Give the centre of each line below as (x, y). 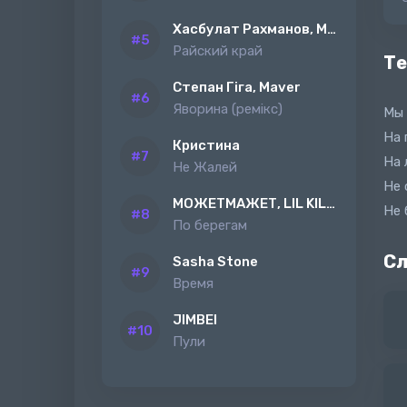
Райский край (218, 51)
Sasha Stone (215, 262)
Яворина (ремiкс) (228, 109)
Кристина (206, 145)
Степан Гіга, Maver (237, 87)
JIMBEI (195, 320)
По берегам (210, 225)
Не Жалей (205, 167)
